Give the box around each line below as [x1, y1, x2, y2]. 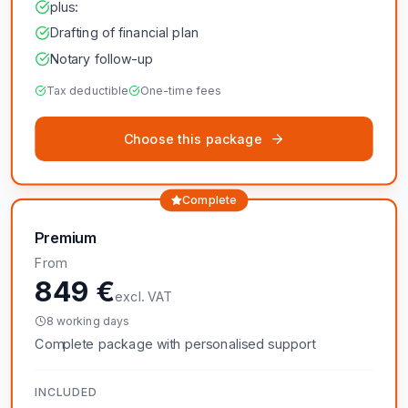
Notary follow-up [49, 50, 153, 67]
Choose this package [123, 130, 262, 147]
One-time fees [139, 83, 222, 97]
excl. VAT [115, 288, 173, 305]
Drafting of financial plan [49, 25, 199, 41]
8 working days [46, 313, 130, 328]
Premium [35, 228, 97, 247]
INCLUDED [35, 384, 97, 400]
